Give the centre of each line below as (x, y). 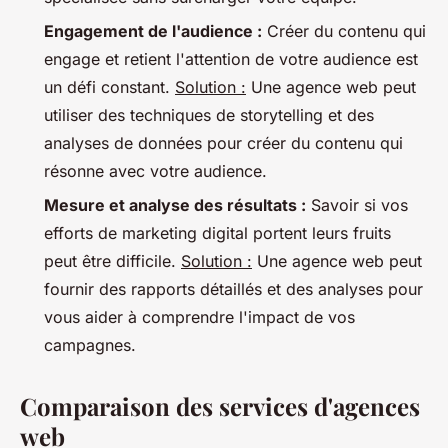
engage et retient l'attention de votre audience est (231, 58)
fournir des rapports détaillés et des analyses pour (233, 289)
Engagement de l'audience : (153, 30)
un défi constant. (109, 86)
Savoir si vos (357, 205)
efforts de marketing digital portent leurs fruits (217, 233)
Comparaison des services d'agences (220, 406)
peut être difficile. (112, 261)
